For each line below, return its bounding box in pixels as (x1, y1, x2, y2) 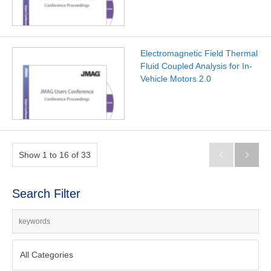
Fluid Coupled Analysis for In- (140, 60, 252, 71)
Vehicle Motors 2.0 (140, 73, 211, 83)
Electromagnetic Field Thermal (140, 48, 258, 58)
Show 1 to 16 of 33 (19, 150, 91, 160)
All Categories (20, 250, 73, 260)
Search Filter (12, 187, 80, 201)
